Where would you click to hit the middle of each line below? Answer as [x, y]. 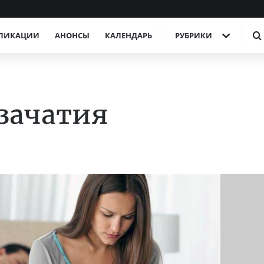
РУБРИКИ [194, 35]
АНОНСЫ [72, 35]
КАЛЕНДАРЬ [128, 35]
